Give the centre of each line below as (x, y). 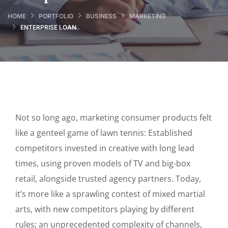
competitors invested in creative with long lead (105, 148)
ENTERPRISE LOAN (48, 27)
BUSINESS (101, 16)
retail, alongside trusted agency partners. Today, (108, 179)
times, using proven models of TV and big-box (103, 163)
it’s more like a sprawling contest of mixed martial (110, 194)
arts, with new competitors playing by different (105, 209)
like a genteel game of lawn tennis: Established (104, 133)
